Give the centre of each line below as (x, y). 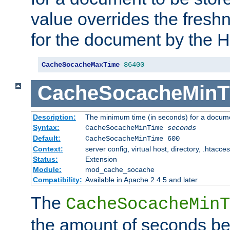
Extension (101, 159)
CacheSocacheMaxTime (81, 64)
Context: (48, 149)
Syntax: (46, 128)
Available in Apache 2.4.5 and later (141, 180)
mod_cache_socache (120, 170)
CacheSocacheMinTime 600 (132, 139)
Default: (46, 138)
